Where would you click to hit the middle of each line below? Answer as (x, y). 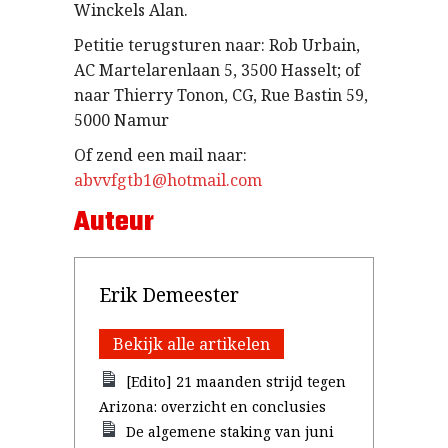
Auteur (114, 222)
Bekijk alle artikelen (191, 344)
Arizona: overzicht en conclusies (212, 406)
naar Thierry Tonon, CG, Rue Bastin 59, (221, 95)
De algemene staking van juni (230, 431)
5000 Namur (121, 120)
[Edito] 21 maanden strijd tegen (236, 381)
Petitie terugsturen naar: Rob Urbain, (217, 45)
